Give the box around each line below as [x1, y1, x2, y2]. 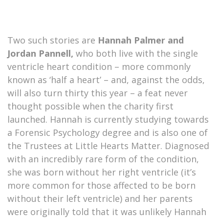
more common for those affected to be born [7, 179, 196, 192]
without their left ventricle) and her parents [7, 193, 193, 205]
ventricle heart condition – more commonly [7, 61, 191, 73]
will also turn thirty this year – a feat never [7, 87, 188, 99]
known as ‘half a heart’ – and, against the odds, [7, 74, 205, 86]
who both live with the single [73, 47, 198, 60]
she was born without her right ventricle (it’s [7, 166, 196, 178]
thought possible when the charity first [7, 100, 174, 112]
